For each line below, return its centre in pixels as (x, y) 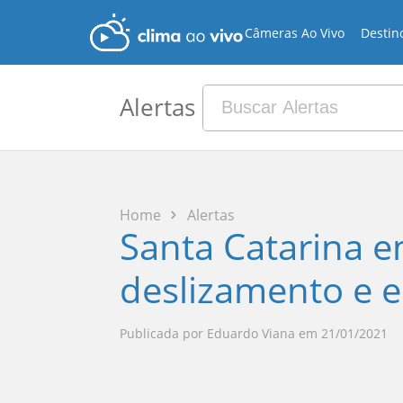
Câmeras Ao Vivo (295, 32)
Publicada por (161, 333)
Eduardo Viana (251, 333)
